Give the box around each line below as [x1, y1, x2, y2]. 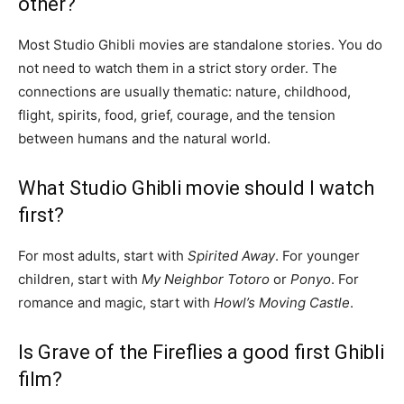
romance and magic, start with [18, 293, 214, 311]
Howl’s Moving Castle [214, 293, 350, 311]
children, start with [18, 270, 142, 288]
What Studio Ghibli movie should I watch [18, 176, 374, 199]
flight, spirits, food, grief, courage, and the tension [18, 106, 335, 124]
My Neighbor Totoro [142, 270, 270, 288]
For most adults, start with [18, 246, 188, 264]
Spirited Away [188, 246, 275, 264]
